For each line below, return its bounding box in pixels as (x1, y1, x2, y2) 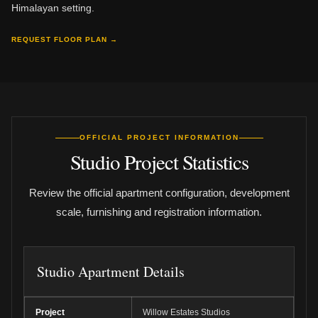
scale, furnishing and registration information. (56, 206, 262, 218)
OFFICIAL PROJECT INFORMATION (79, 133, 239, 141)
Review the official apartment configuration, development (28, 187, 290, 199)
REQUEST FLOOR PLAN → (11, 35, 118, 43)
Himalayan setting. (11, 2, 94, 13)
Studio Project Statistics (70, 148, 248, 175)
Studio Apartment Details (37, 262, 185, 281)
